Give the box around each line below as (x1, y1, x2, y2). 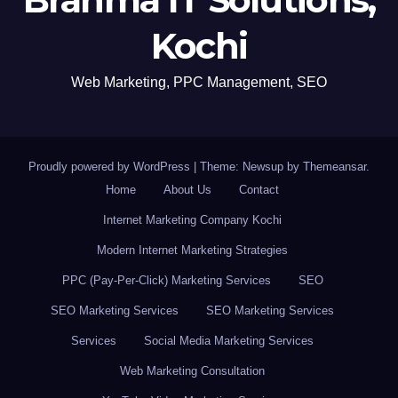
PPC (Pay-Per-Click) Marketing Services (61, 273, 271, 287)
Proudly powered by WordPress (28, 159, 194, 173)
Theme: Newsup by (200, 159, 303, 173)
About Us (163, 182, 211, 196)
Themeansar (303, 159, 366, 173)
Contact (239, 182, 279, 196)
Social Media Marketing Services (144, 333, 314, 347)
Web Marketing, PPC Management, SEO (71, 74, 327, 90)
